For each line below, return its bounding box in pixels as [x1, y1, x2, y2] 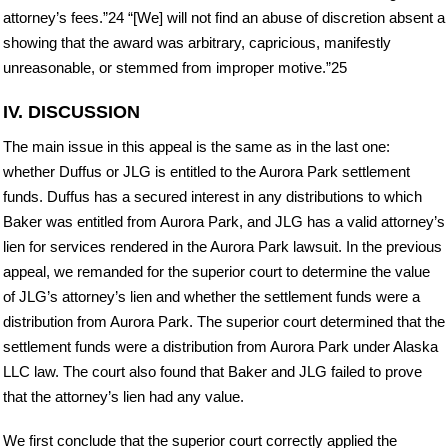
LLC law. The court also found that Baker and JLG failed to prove [3, 362, 422, 380]
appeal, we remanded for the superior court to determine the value [3, 262, 430, 280]
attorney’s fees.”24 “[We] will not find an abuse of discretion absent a [3, 8, 445, 26]
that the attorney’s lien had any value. [3, 387, 244, 405]
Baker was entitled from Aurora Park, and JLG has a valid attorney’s [3, 212, 445, 230]
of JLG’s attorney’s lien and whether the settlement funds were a [3, 287, 420, 305]
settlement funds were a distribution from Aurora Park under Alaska [3, 337, 438, 355]
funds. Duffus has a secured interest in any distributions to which [3, 187, 422, 205]
